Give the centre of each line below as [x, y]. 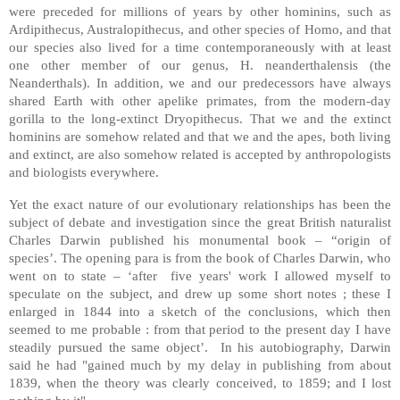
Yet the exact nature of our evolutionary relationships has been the [200, 204]
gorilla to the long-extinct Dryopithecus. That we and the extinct [200, 119]
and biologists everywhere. [84, 172]
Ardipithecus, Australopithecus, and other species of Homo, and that [200, 29]
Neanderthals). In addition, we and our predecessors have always [200, 83]
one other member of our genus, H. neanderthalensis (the [200, 65]
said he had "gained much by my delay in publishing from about [200, 364]
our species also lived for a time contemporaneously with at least [200, 47]
